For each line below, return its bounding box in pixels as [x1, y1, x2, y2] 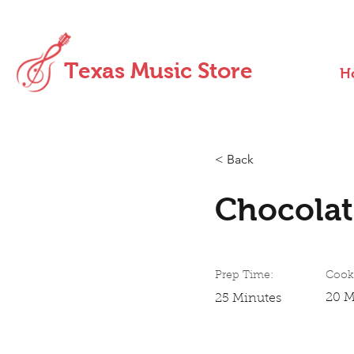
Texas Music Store [64, 58, 253, 83]
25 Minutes [215, 292, 281, 306]
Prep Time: [215, 270, 273, 282]
